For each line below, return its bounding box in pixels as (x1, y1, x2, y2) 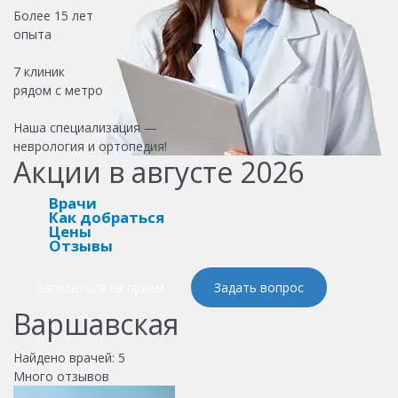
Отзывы (49, 235, 113, 256)
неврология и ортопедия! (13, 137, 167, 155)
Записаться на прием (36, 278, 164, 296)
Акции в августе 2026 (13, 152, 304, 191)
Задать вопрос (214, 278, 304, 296)
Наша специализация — (13, 118, 157, 136)
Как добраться (49, 206, 164, 227)
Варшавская (13, 304, 179, 343)
